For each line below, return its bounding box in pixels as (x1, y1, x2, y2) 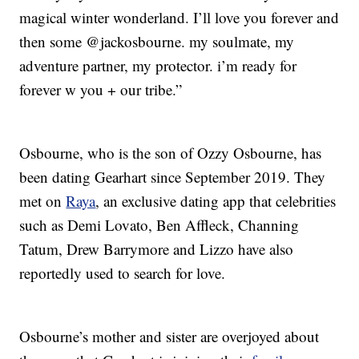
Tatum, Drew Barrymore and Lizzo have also (19, 239, 294, 260)
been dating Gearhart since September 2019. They (19, 167, 326, 188)
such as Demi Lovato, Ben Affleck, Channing (19, 215, 300, 236)
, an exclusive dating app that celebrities (95, 191, 337, 212)
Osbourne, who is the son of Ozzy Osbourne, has (19, 143, 322, 163)
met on (19, 191, 67, 212)
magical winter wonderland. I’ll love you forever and (19, 7, 340, 28)
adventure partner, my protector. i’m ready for (19, 55, 297, 76)
